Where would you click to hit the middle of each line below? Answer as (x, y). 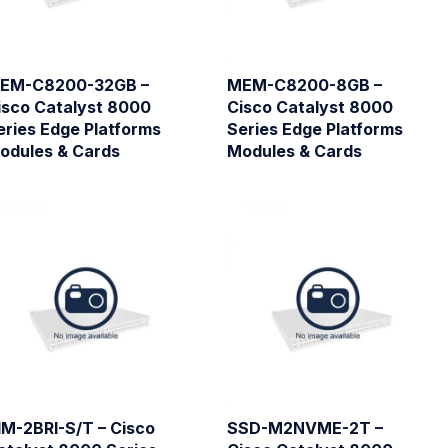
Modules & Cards (294, 150)
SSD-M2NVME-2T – (304, 428)
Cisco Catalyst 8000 (309, 106)
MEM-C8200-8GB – (304, 84)
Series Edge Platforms (314, 128)
